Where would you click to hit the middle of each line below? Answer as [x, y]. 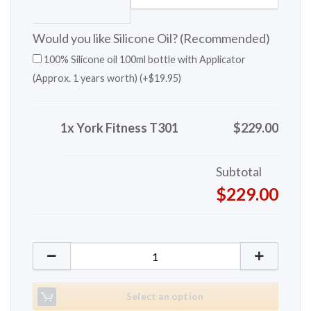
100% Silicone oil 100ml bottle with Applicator [143, 59]
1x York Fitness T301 [119, 127]
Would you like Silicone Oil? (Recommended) [151, 38]
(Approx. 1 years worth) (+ [90, 78]
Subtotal [239, 171]
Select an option [165, 297]
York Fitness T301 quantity [105, 250]
